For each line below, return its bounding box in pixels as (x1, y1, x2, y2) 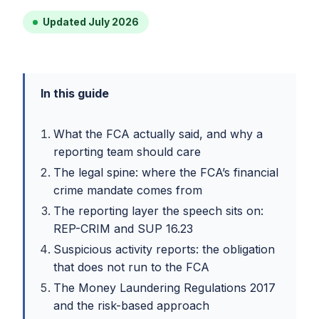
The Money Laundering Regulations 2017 (53, 281, 276, 296)
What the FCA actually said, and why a (53, 127, 263, 142)
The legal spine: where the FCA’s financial (53, 165, 278, 180)
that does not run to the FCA (53, 260, 209, 275)
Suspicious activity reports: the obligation (53, 242, 275, 257)
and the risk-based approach (53, 298, 209, 313)
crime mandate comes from (53, 183, 202, 198)
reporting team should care (53, 145, 201, 159)
